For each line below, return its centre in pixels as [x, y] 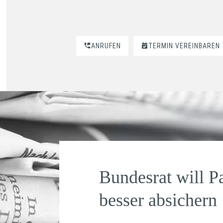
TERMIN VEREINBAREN [184, 46]
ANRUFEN [106, 46]
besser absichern [158, 200]
